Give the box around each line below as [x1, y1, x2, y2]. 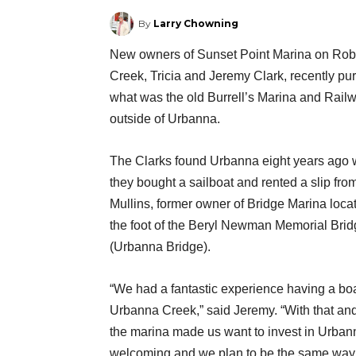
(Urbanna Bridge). [110, 240, 211, 254]
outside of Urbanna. [110, 112, 220, 126]
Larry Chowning [153, 17, 238, 30]
